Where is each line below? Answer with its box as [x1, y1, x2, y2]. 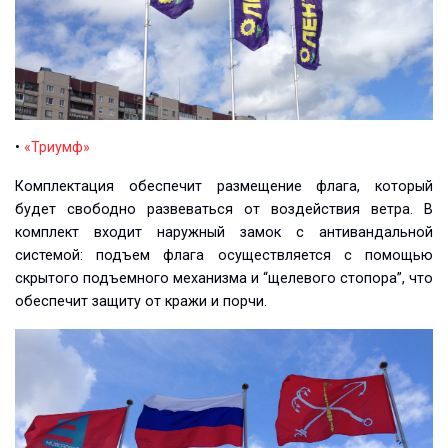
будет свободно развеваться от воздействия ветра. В [15, 200, 433, 218]
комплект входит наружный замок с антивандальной [15, 223, 433, 241]
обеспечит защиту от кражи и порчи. [15, 292, 267, 310]
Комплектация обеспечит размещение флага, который [15, 177, 433, 195]
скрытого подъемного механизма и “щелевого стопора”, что [15, 269, 433, 287]
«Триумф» [24, 138, 90, 156]
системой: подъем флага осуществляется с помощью [15, 246, 433, 264]
